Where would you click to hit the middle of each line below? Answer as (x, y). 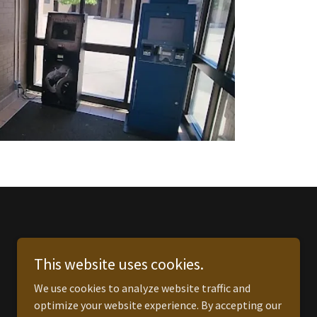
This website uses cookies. (119, 264)
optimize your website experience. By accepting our (158, 305)
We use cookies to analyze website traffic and (142, 288)
